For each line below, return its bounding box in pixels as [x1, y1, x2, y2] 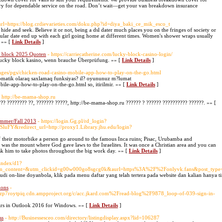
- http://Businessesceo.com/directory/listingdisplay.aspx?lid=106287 [5, 215, 160, 221]
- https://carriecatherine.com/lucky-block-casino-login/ [48, 51, 172, 57]
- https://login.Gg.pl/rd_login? [38, 118, 107, 124]
